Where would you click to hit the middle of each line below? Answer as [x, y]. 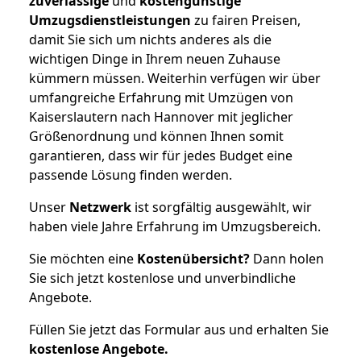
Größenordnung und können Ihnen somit [156, 136]
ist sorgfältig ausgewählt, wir [222, 207]
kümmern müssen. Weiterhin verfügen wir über [175, 78]
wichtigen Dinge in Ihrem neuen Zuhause [155, 58]
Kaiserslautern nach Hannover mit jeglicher [161, 116]
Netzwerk [100, 207]
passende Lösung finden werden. [131, 174]
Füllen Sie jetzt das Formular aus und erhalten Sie [179, 329]
